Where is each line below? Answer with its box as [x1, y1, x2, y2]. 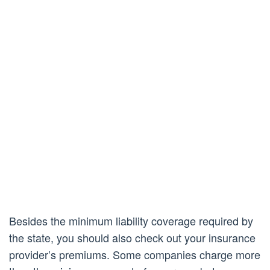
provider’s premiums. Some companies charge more [9, 246, 260, 263]
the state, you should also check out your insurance [9, 230, 256, 246]
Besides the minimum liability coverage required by [9, 213, 253, 229]
